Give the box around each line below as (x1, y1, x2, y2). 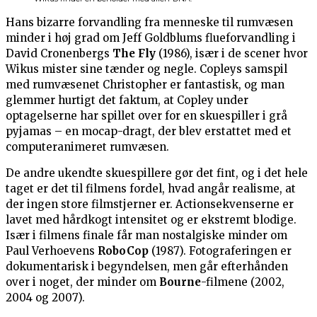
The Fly (113, 47, 156, 61)
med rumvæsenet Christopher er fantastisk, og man (6, 78, 284, 92)
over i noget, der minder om (6, 275, 159, 289)
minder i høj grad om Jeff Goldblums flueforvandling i (6, 31, 296, 45)
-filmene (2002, (201, 275, 284, 289)
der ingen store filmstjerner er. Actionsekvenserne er (6, 197, 294, 212)
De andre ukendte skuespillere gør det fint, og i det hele (6, 166, 308, 180)
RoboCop (98, 244, 149, 258)
